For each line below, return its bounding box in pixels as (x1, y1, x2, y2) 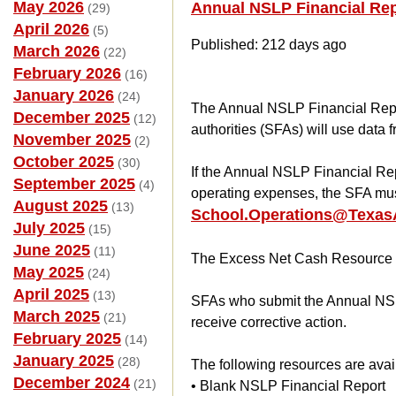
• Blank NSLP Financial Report (191, 378, 385, 393)
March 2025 (13, 308, 100, 325)
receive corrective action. (191, 315, 346, 330)
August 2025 (13, 197, 108, 215)
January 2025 (13, 352, 114, 369)
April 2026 (13, 20, 89, 38)
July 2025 (13, 219, 85, 237)
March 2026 (13, 42, 100, 60)
